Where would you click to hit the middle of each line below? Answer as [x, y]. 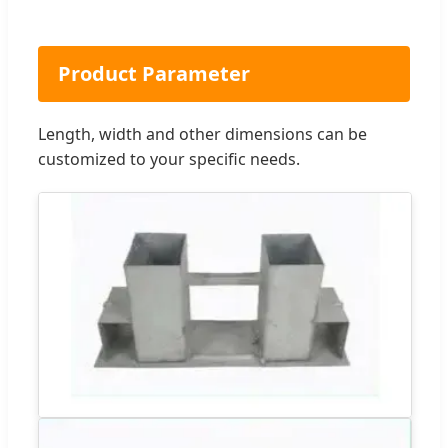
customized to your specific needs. [169, 158]
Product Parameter [154, 73]
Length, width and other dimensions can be [202, 133]
